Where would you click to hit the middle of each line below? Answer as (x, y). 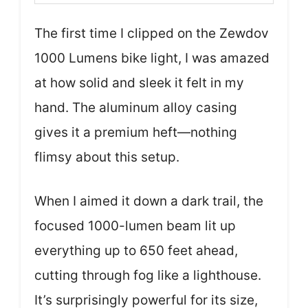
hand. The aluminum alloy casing (136, 107)
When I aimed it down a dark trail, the (149, 201)
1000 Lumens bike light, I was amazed (152, 58)
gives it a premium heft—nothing (136, 132)
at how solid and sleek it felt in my (139, 82)
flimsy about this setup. (107, 157)
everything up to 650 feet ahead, (136, 251)
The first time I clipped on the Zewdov (152, 33)
